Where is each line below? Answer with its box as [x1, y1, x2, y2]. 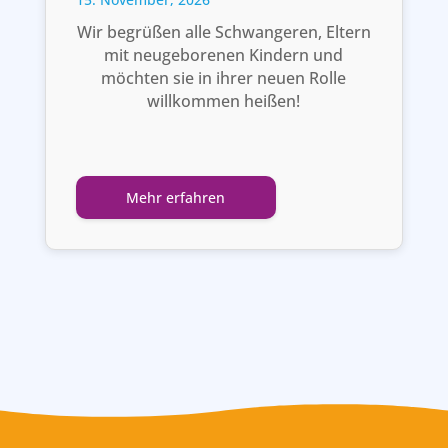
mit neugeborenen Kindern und [104, 44, 344, 67]
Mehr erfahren [126, 188, 226, 208]
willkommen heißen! [147, 90, 301, 113]
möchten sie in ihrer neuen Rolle [101, 67, 347, 90]
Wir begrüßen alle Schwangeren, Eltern [76, 21, 371, 44]
